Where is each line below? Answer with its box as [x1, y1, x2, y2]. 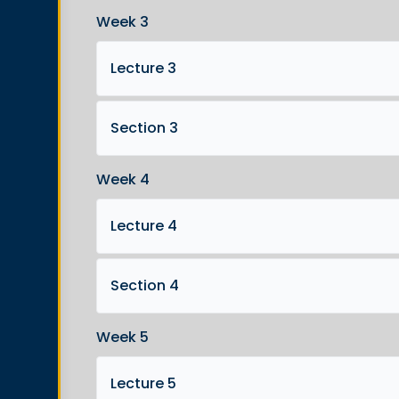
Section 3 [110, 118, 178, 138]
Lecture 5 [110, 373, 176, 394]
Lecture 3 [110, 58, 176, 78]
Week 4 [96, 169, 150, 190]
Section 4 [110, 275, 179, 296]
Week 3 [96, 12, 149, 32]
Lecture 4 [110, 216, 177, 236]
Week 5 [96, 327, 149, 347]
